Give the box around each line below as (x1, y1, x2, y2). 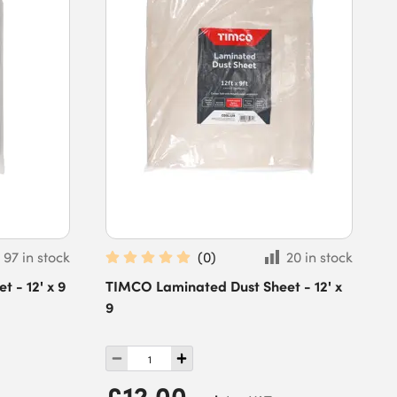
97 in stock (4, 247, 71, 267)
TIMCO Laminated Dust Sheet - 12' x (105, 276, 343, 295)
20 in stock (285, 247, 353, 267)
